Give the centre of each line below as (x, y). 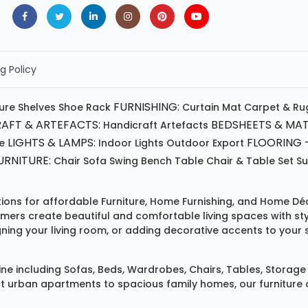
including (38, 270)
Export (228, 143)
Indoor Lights (131, 143)
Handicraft (130, 125)
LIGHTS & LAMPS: (52, 143)
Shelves (37, 108)
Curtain (201, 108)
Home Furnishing (191, 202)
